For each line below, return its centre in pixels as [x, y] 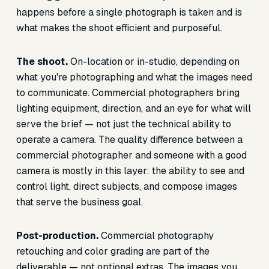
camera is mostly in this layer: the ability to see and [130, 171]
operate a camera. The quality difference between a [129, 140]
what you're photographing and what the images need [134, 77]
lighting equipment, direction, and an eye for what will [133, 108]
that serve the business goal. [79, 202]
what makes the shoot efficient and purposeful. [119, 28]
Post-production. [57, 236]
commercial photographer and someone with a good [131, 155]
